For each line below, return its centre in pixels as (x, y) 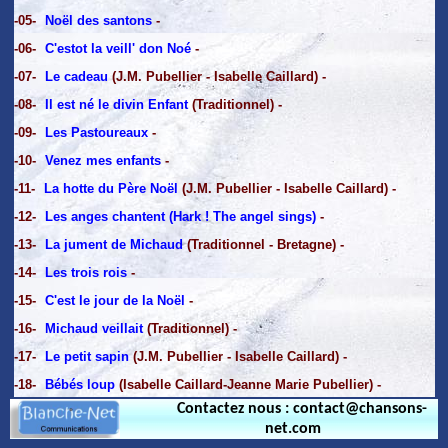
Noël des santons (98, 20)
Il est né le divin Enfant (116, 104)
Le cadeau (76, 76)
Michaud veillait (93, 328)
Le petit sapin (86, 356)
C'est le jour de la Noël (114, 300)
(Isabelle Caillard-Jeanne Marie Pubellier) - (247, 384)
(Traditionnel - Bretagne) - (263, 244)
